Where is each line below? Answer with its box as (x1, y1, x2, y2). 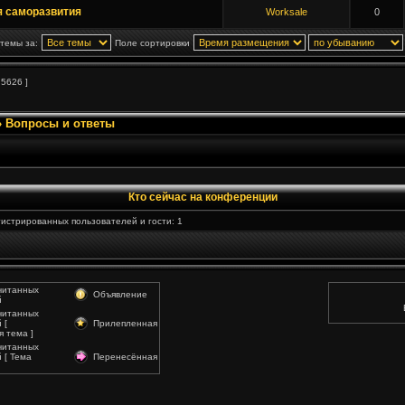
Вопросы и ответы (5, 117, 115, 130)
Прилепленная (93, 318, 157, 328)
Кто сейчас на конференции (127, 191, 278, 202)
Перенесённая (93, 352, 157, 362)
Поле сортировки (115, 38, 190, 48)
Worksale (266, 6, 307, 17)
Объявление (93, 289, 147, 299)
